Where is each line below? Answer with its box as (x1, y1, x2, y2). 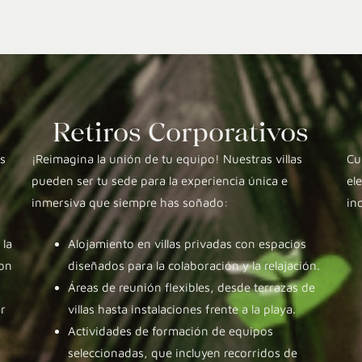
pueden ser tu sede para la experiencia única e (31, 173, 288, 187)
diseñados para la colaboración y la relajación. (67, 258, 320, 272)
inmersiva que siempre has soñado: (31, 195, 229, 209)
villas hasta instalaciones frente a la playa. (67, 301, 296, 316)
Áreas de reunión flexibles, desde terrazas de (67, 280, 315, 294)
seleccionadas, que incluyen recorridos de (67, 345, 297, 360)
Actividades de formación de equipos (67, 323, 273, 338)
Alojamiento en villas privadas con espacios (67, 236, 306, 250)
